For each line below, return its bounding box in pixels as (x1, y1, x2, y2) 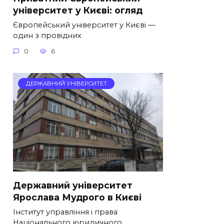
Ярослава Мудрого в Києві (13, 191, 141, 202)
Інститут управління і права (13, 207, 117, 216)
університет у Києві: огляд (13, 4, 142, 15)
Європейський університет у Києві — (13, 20, 155, 29)
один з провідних (13, 30, 81, 40)
